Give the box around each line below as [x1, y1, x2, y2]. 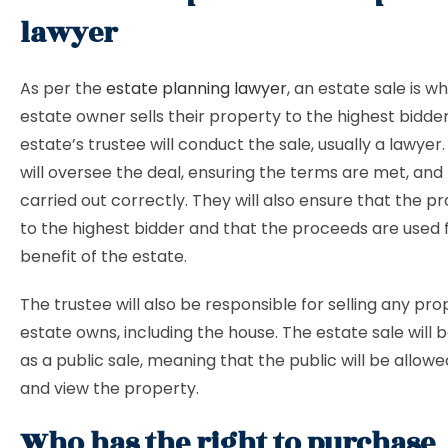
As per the [20, 77, 106, 100]
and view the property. [20, 377, 199, 400]
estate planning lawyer [106, 77, 287, 100]
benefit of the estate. [20, 245, 191, 268]
